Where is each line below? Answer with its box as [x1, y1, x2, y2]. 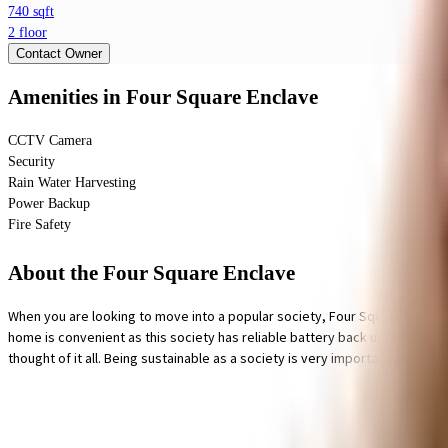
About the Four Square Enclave [8, 260, 295, 285]
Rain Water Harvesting [8, 175, 136, 191]
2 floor [8, 25, 47, 41]
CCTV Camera [8, 133, 92, 149]
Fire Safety [8, 217, 71, 233]
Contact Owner [16, 46, 102, 62]
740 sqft [8, 4, 54, 20]
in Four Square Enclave [103, 84, 318, 109]
